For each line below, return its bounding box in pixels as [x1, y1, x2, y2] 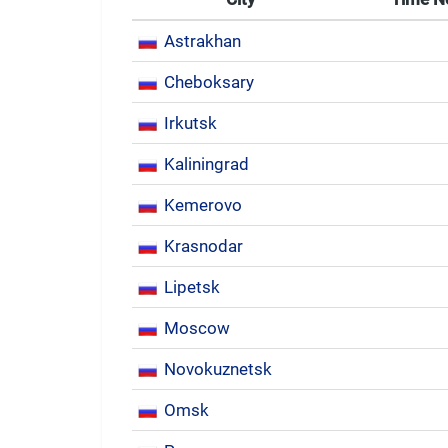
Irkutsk [164, 113, 217, 133]
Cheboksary [164, 72, 254, 92]
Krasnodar [164, 236, 243, 256]
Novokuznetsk [164, 359, 272, 379]
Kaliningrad [164, 154, 249, 174]
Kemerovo [164, 195, 242, 215]
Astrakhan [164, 31, 241, 51]
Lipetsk [164, 277, 220, 297]
